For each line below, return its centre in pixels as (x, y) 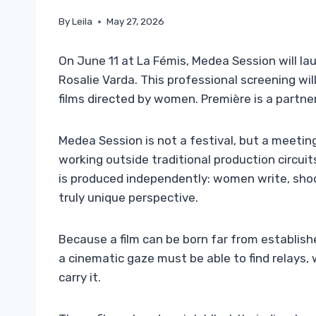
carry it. (80, 278)
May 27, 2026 (136, 22)
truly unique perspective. (128, 198)
